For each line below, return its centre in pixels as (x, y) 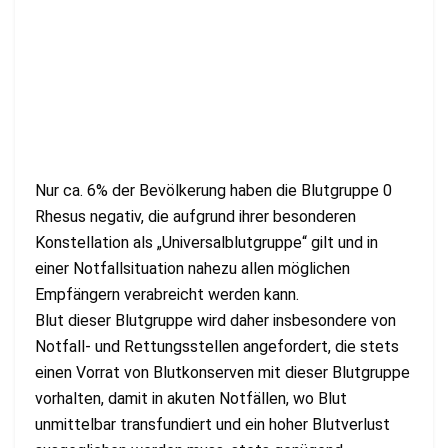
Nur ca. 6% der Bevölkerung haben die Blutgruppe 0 (213, 190)
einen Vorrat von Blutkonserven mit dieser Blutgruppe (222, 372)
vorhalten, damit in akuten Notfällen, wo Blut (191, 398)
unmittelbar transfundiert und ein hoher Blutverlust (212, 424)
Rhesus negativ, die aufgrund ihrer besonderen (195, 216)
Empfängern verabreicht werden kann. (167, 294)
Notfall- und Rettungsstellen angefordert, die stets (217, 346)
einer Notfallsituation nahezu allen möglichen (192, 268)
